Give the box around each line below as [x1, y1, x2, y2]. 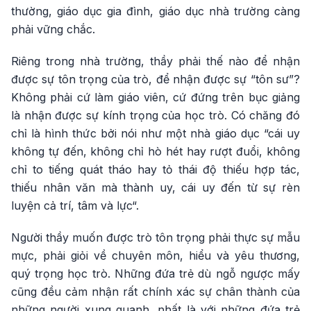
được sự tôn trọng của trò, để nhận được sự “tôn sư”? [11, 72, 300, 86]
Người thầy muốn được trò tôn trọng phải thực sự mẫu [11, 230, 300, 244]
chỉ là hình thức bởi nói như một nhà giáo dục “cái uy [11, 126, 300, 140]
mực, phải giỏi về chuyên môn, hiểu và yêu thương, [11, 248, 300, 262]
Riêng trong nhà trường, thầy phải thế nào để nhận [11, 53, 300, 68]
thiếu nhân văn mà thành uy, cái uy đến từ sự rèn [11, 180, 300, 194]
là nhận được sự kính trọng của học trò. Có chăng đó [11, 108, 300, 122]
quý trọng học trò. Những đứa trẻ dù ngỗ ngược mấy [11, 266, 300, 280]
